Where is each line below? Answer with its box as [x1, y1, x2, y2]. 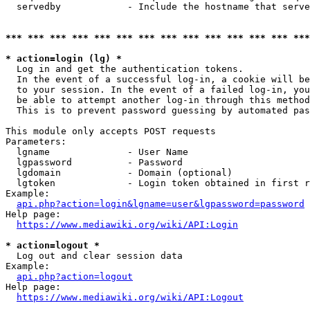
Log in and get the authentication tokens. [6, 64, 249, 74]
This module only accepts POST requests [6, 126, 216, 136]
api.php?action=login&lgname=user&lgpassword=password [17, 199, 304, 209]
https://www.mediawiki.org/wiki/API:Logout [17, 292, 244, 302]
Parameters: [6, 136, 66, 147]
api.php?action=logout [17, 271, 133, 282]
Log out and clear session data [6, 250, 183, 261]
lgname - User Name [6, 147, 188, 157]
